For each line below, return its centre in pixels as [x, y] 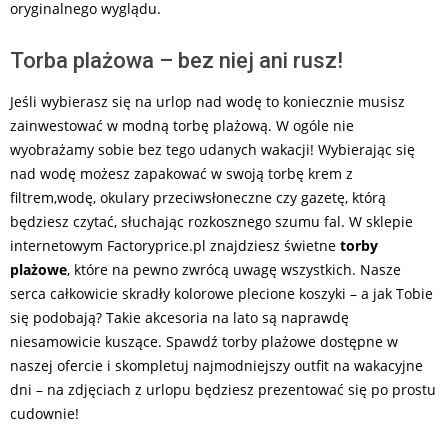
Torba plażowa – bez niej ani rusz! [176, 61]
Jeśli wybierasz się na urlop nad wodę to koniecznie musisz [207, 102]
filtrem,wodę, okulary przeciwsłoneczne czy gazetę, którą [198, 198]
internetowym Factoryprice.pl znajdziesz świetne [175, 246]
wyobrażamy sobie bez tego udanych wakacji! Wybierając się [212, 150]
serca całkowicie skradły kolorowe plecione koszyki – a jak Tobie [221, 294]
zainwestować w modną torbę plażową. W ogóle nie [182, 126]
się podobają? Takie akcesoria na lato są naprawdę [179, 318]
